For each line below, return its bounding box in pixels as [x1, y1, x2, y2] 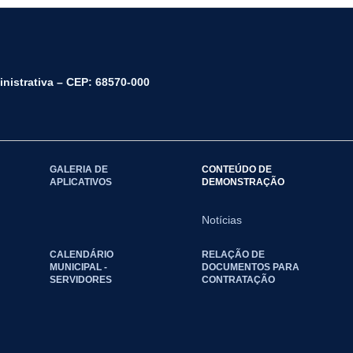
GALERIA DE [49, 164, 108, 174]
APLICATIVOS [49, 176, 112, 187]
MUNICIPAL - [49, 262, 107, 272]
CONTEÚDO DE [201, 164, 272, 174]
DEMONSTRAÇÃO [201, 176, 284, 187]
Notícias [201, 214, 242, 226]
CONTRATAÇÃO [201, 274, 275, 284]
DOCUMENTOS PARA [201, 262, 299, 272]
